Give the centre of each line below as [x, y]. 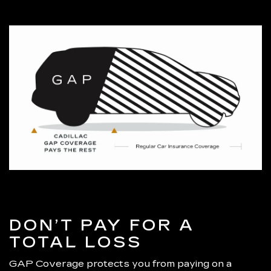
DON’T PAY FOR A [102, 226]
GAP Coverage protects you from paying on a [120, 264]
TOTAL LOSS [76, 243]
